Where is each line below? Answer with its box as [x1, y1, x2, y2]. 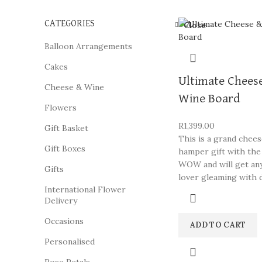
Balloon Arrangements [44, 41, 132, 51]
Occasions [44, 216, 84, 226]
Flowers [44, 102, 77, 113]
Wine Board [178, 92, 241, 105]
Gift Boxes [44, 143, 85, 154]
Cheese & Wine [44, 82, 104, 92]
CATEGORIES [44, 19, 95, 29]
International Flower [44, 184, 126, 195]
